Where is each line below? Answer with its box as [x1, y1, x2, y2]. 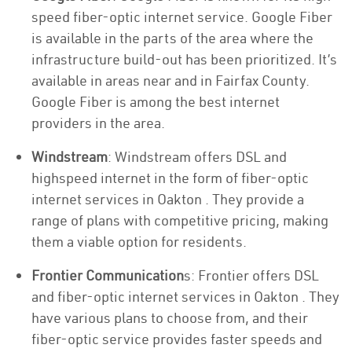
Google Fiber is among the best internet [31, 93, 280, 111]
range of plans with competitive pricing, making [31, 211, 328, 229]
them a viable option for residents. [31, 233, 247, 251]
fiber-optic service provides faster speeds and [31, 330, 322, 348]
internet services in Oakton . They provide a [31, 190, 304, 208]
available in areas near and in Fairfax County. [31, 71, 310, 90]
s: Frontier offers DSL [184, 266, 319, 284]
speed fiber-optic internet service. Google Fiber [31, 8, 332, 26]
